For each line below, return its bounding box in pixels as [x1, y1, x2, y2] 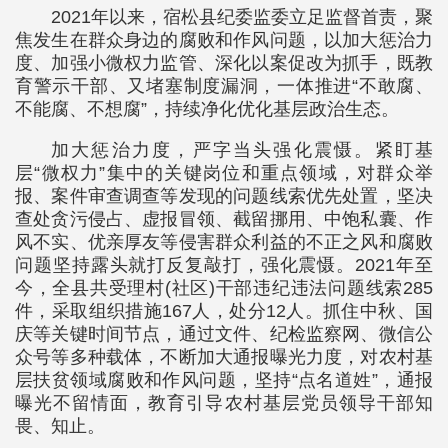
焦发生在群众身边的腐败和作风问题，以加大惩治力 [15, 30, 433, 50]
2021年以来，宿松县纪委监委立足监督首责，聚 [51, 7, 433, 27]
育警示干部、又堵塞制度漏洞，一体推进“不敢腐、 [15, 76, 433, 96]
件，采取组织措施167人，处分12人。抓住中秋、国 [15, 301, 433, 321]
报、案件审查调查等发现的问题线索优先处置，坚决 [15, 186, 433, 206]
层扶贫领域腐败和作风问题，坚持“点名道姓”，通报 [15, 370, 433, 390]
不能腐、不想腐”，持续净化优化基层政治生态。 [15, 99, 399, 119]
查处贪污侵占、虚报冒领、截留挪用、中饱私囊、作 [15, 209, 433, 229]
